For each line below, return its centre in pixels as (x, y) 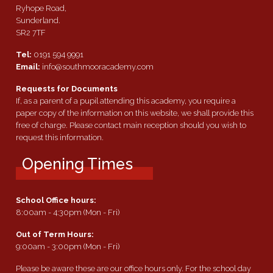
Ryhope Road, (41, 9)
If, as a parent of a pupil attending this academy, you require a (126, 101)
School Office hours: (56, 200)
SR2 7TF (31, 33)
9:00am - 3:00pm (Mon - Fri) (68, 247)
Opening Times (77, 164)
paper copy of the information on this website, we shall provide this (135, 113)
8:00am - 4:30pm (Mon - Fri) (68, 213)
